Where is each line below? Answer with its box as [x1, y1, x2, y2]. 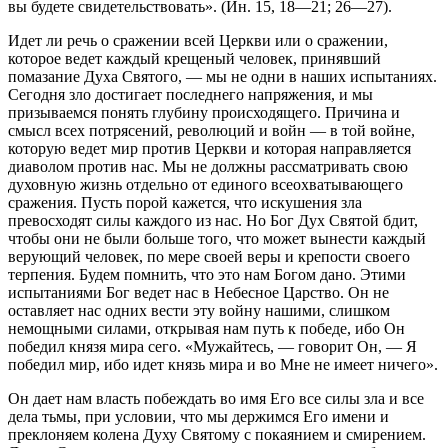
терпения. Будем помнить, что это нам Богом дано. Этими [8, 265, 406, 283]
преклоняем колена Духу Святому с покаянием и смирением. [8, 425, 426, 443]
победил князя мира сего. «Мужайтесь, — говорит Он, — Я [8, 337, 417, 355]
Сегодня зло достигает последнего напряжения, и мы [8, 85, 373, 103]
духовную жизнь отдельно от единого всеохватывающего [8, 175, 403, 193]
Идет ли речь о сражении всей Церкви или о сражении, [8, 31, 388, 49]
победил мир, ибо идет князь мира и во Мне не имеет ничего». [8, 355, 438, 373]
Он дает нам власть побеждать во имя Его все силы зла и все [8, 389, 424, 407]
